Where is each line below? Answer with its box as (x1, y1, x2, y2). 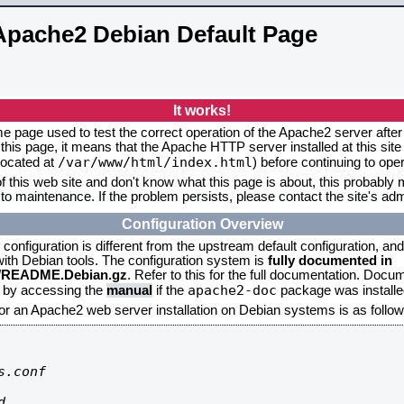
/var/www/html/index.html (58, 154, 252, 170)
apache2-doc (188, 282, 277, 298)
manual (106, 283, 152, 298)
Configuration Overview (121, 216, 283, 232)
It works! (173, 102, 231, 118)
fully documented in (268, 253, 392, 268)
